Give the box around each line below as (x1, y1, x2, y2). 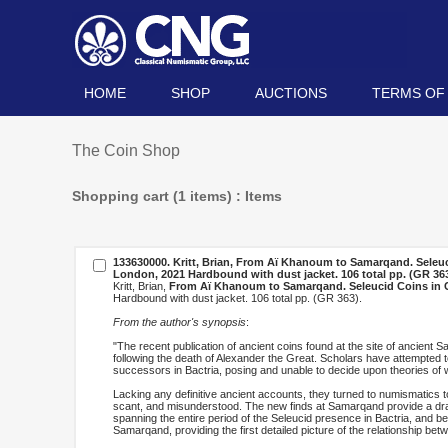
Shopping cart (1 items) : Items (72, 188, 282, 204)
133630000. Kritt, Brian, (113, 256, 236, 268)
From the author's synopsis (113, 316, 246, 328)
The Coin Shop (72, 142, 180, 159)
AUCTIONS (255, 85, 327, 101)
